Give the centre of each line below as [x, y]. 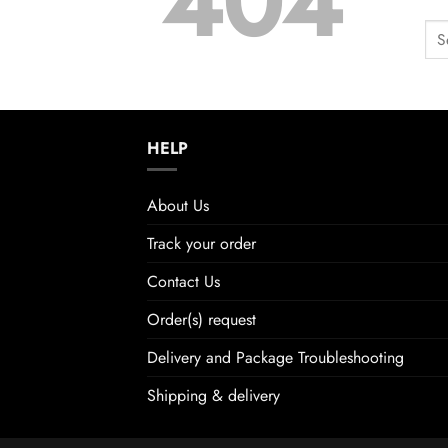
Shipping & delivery [213, 395]
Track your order [201, 243]
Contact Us [183, 281]
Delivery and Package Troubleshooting [275, 357]
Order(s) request [201, 319]
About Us [178, 205]
